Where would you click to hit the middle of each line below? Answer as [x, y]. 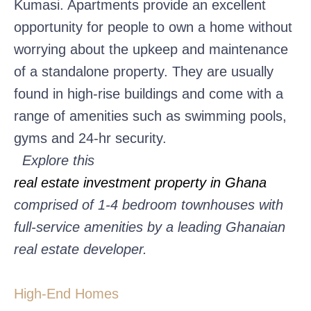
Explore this [58, 160]
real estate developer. [81, 249]
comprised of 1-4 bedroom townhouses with [149, 204]
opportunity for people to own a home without [153, 27]
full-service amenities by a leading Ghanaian [150, 227]
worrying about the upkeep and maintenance [151, 49]
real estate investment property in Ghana [140, 182]
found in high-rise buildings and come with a [149, 93]
